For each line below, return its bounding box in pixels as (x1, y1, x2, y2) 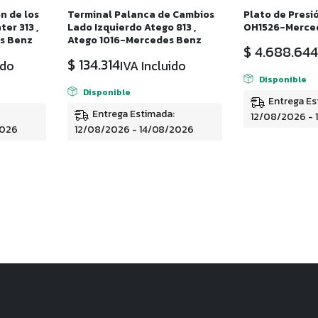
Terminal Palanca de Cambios (67, 7, 214, 23)
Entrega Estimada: (92, 106, 175, 122)
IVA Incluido (119, 57, 187, 76)
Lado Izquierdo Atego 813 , (67, 20, 196, 35)
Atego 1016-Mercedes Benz (67, 33, 202, 48)
